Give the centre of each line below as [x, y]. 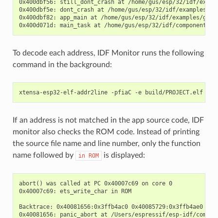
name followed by [44, 155]
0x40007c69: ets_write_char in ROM [75, 191]
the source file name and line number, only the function [106, 143]
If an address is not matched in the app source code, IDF [108, 120]
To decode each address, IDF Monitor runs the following [108, 53]
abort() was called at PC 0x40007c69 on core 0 [95, 183]
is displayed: [123, 155]
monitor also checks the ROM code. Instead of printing [106, 132]
